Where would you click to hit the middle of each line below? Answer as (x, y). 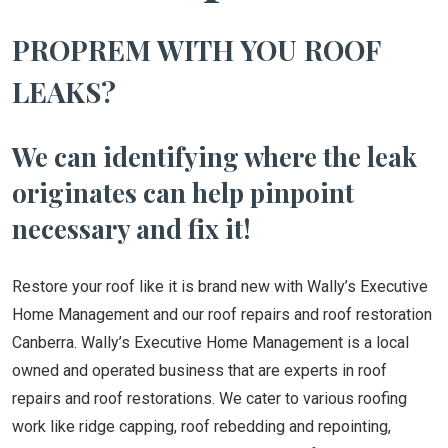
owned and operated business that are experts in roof (199, 370)
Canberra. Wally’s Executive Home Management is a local (210, 342)
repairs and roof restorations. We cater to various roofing (209, 398)
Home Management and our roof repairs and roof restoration (222, 314)
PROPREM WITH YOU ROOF (196, 49)
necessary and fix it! (131, 228)
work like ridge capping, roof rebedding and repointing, (201, 426)
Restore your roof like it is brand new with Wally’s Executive (220, 286)
